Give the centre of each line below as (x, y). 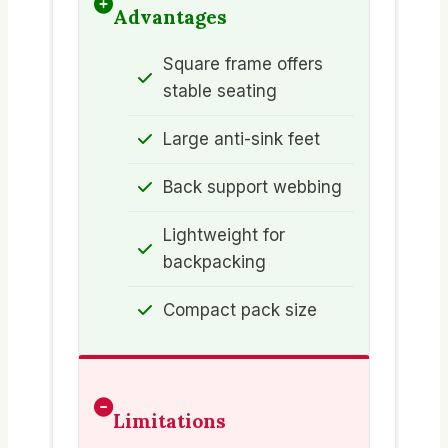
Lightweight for (224, 234)
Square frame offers (243, 63)
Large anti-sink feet (241, 138)
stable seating (220, 90)
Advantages (170, 17)
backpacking (214, 261)
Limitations (169, 420)
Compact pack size (240, 309)
